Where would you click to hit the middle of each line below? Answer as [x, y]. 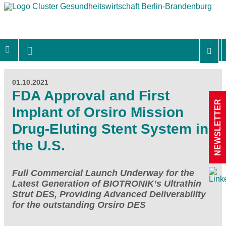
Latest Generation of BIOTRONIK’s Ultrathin [107, 183]
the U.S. [39, 145]
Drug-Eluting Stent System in [110, 129]
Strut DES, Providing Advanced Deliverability [109, 194]
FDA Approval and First [91, 95]
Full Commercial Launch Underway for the [103, 173]
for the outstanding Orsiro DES [79, 205]
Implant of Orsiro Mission [98, 112]
